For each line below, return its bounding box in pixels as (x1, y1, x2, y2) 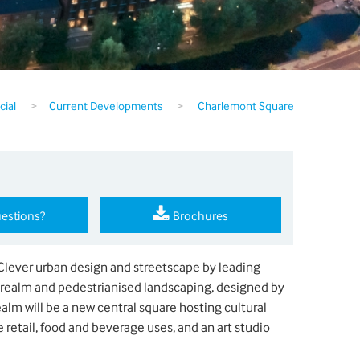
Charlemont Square (194, 100, 294, 112)
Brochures (170, 208, 228, 223)
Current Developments (48, 100, 162, 112)
